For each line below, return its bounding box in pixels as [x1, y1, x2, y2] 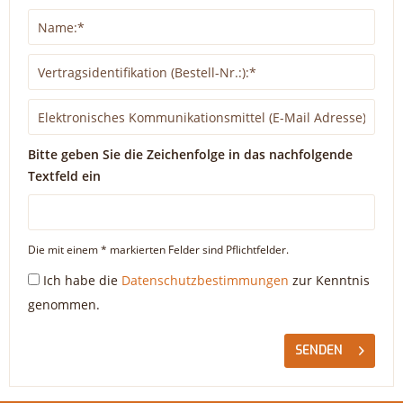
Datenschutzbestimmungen [121, 272, 289, 289]
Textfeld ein [28, 167, 101, 184]
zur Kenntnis [289, 272, 370, 289]
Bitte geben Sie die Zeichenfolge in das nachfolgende [28, 146, 353, 163]
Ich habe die [43, 272, 121, 289]
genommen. [28, 296, 100, 313]
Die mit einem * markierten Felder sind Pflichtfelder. [28, 242, 289, 257]
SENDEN [295, 342, 343, 359]
